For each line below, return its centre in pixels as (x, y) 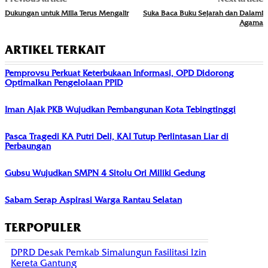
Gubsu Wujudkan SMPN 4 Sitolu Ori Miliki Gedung (105, 173)
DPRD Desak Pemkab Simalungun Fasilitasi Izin (109, 253)
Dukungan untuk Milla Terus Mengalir (67, 13)
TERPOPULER (43, 228)
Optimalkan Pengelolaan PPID (64, 83)
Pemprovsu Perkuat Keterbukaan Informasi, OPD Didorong (119, 73)
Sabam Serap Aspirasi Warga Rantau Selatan (93, 200)
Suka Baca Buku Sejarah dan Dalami (203, 13)
